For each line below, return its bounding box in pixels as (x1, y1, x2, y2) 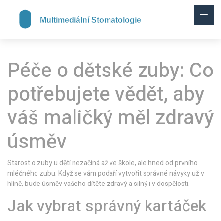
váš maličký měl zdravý (7, 104, 214, 133)
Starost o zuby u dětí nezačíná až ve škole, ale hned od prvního (7, 158, 198, 168)
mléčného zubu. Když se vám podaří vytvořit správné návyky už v (7, 168, 204, 179)
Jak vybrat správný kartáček (7, 194, 206, 218)
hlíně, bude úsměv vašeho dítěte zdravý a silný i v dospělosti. (7, 179, 190, 189)
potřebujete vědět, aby (7, 80, 204, 109)
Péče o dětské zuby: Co (7, 56, 214, 85)
